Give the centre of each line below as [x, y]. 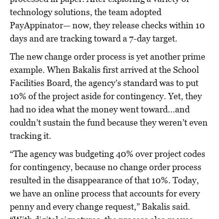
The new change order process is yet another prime [108, 56]
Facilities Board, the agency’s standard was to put [104, 83]
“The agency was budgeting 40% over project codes [108, 153]
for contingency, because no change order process [106, 167]
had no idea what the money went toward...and [100, 109]
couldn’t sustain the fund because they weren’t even [109, 122]
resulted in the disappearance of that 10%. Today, [104, 180]
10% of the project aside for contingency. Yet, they [106, 96]
